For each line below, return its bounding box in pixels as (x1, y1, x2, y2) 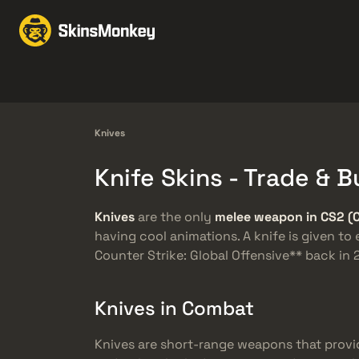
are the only (135, 208, 215, 226)
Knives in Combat (95, 296, 254, 321)
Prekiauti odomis (212, 22, 316, 38)
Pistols (201, 73, 243, 90)
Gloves (118, 73, 159, 90)
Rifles (303, 73, 337, 90)
